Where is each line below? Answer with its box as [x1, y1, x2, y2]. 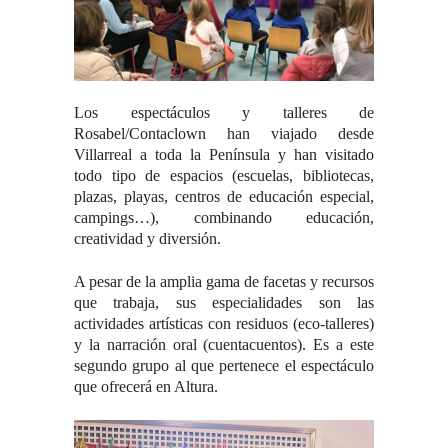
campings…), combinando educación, [74, 209, 374, 227]
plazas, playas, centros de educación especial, [74, 188, 374, 206]
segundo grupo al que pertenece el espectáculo [74, 357, 374, 375]
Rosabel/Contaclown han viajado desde [74, 125, 374, 143]
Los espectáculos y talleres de [74, 104, 374, 122]
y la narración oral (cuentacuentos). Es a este [74, 336, 374, 354]
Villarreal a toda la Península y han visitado [74, 146, 374, 164]
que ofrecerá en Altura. [74, 378, 218, 396]
